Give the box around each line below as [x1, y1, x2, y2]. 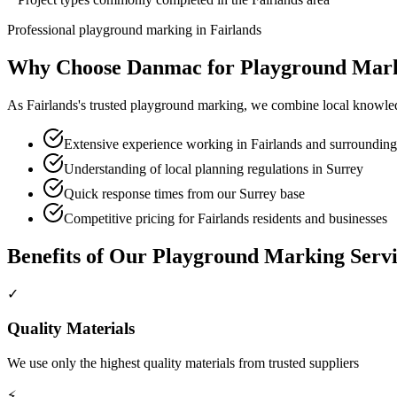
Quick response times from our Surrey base [64, 185, 305, 201]
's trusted [78, 97, 130, 113]
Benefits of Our [7, 244, 152, 268]
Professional [7, 21, 79, 37]
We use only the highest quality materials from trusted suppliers [7, 354, 359, 370]
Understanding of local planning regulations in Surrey [64, 160, 363, 176]
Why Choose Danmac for [7, 55, 240, 79]
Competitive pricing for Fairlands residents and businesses [64, 210, 387, 226]
